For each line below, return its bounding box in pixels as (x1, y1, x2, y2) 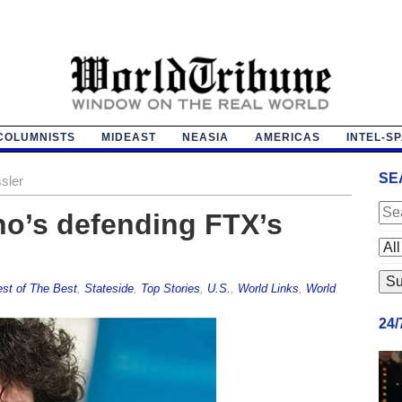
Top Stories (140, 281, 200, 295)
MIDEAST (100, 130, 156, 144)
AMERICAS (254, 130, 320, 144)
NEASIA (181, 130, 229, 144)
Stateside (83, 281, 134, 295)
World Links (237, 281, 299, 295)
